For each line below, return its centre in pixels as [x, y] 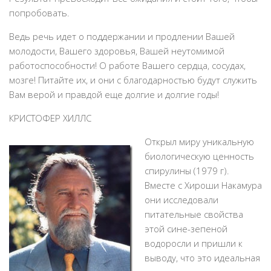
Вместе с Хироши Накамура [203, 185]
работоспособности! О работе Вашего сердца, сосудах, [127, 65]
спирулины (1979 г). [187, 171]
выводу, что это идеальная [202, 258]
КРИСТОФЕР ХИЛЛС [50, 118]
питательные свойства [194, 214]
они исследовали [181, 200]
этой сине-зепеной [186, 229]
